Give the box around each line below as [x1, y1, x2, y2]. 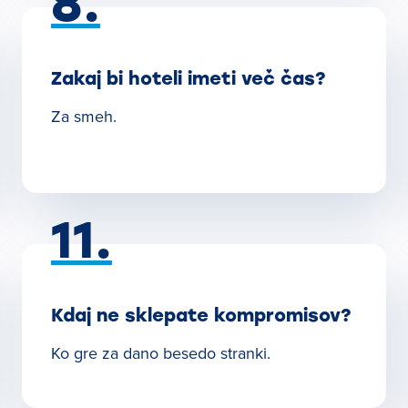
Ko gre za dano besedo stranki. [51, 342, 270, 364]
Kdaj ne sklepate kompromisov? [51, 304, 352, 326]
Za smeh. [51, 105, 117, 127]
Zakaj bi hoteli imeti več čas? [51, 67, 326, 89]
